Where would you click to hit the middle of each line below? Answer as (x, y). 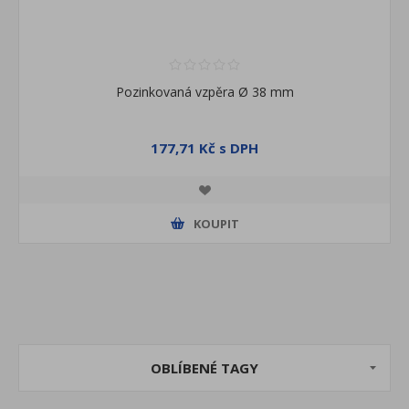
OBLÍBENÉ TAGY (204, 368)
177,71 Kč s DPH (204, 148)
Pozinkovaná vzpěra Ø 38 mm (204, 92)
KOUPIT (216, 223)
